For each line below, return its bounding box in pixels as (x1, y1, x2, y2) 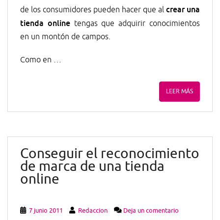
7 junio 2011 (29, 206, 63, 215)
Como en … (20, 55, 61, 65)
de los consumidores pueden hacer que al (20, 5, 166, 15)
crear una (166, 4, 200, 14)
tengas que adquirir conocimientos (70, 19, 200, 28)
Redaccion (78, 206, 108, 215)
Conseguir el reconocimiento (20, 145, 199, 162)
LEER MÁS (166, 87, 193, 95)
